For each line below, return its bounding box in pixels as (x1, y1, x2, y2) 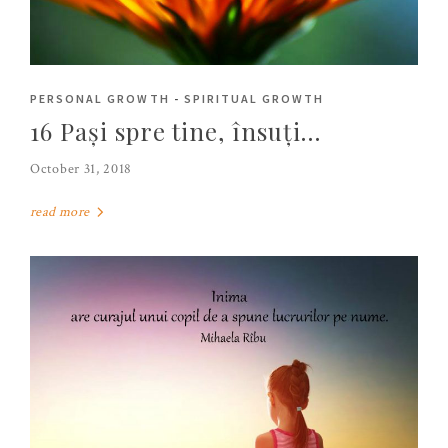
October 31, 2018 (30, 159, 133, 178)
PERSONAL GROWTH (30, 90, 170, 106)
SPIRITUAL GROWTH (183, 90, 325, 106)
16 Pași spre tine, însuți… (30, 114, 321, 147)
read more (30, 202, 93, 221)
